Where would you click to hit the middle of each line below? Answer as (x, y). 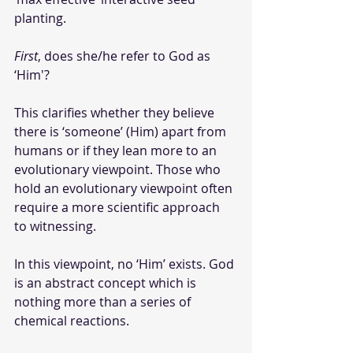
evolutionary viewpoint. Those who (119, 169)
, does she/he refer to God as (126, 56)
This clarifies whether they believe (116, 112)
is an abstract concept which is (107, 282)
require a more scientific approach (119, 207)
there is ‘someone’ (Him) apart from (122, 131)
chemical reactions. (73, 320)
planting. (40, 18)
